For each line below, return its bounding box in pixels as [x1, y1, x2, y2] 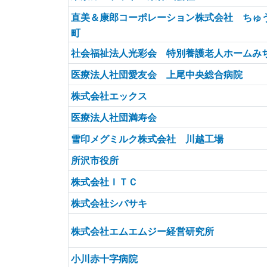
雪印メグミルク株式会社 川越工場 [71, 132, 223, 145]
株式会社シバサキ [71, 197, 147, 209]
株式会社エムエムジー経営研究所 [71, 225, 214, 237]
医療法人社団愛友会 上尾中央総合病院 [71, 68, 243, 80]
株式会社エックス [71, 89, 147, 102]
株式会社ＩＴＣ [71, 175, 138, 188]
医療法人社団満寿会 [71, 111, 157, 123]
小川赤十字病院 [71, 252, 138, 265]
